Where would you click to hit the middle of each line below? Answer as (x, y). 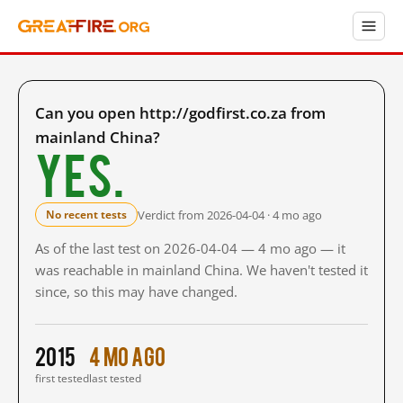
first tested (62, 378)
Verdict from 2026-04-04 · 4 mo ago (230, 215)
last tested (115, 378)
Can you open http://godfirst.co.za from (180, 113)
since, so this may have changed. (136, 291)
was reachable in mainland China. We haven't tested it (201, 270)
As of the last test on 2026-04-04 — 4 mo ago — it (190, 248)
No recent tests (86, 215)
